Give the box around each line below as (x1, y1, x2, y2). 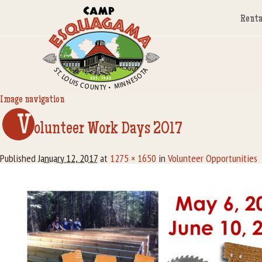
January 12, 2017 (38, 151, 98, 165)
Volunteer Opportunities (168, 151, 257, 165)
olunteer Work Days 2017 (34, 121, 182, 139)
